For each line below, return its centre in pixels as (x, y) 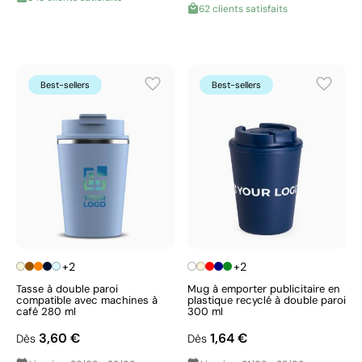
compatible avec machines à (87, 300)
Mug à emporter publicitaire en (264, 289)
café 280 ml (46, 311)
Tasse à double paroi (67, 289)
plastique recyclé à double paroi (267, 300)
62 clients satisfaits (243, 9)
